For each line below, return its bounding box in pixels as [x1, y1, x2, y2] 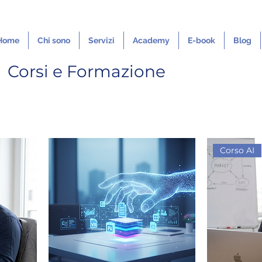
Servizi [88, 36, 115, 45]
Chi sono [37, 36, 70, 45]
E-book [188, 36, 215, 45]
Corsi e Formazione [8, 61, 166, 81]
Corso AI [220, 144, 255, 156]
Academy [133, 36, 170, 45]
